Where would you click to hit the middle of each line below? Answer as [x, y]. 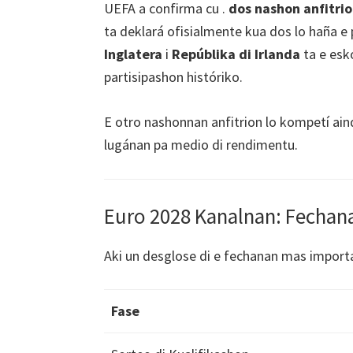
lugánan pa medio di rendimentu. [201, 144]
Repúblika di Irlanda [236, 54]
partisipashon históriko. [173, 76]
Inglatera [133, 54]
